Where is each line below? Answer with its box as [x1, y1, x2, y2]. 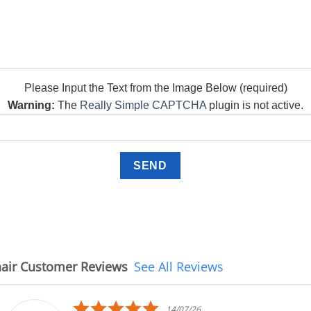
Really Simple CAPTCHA [80, 99, 206, 112]
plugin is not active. [206, 99, 303, 112]
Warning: [8, 99, 55, 112]
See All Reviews [133, 258, 224, 276]
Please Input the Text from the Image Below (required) [24, 82, 287, 94]
